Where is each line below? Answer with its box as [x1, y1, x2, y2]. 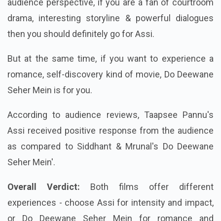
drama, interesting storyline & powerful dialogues [7, 13, 214, 24]
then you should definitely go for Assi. [7, 29, 154, 39]
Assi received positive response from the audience [7, 125, 214, 136]
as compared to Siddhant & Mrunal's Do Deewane [7, 141, 214, 152]
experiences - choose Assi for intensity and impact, [7, 197, 214, 208]
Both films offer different [90, 182, 214, 192]
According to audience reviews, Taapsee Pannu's [7, 110, 214, 120]
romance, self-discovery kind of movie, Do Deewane [7, 69, 214, 80]
